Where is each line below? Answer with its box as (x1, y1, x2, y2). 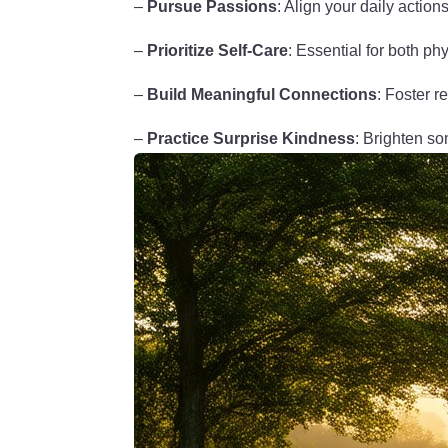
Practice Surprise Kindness (147, 130, 356, 148)
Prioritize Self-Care (147, 42, 289, 60)
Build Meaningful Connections (147, 86, 378, 104)
